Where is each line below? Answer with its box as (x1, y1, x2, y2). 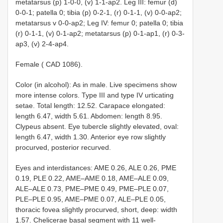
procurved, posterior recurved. (15, 143, 111, 151)
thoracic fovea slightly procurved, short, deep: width (15, 205, 177, 214)
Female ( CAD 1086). (15, 60, 83, 68)
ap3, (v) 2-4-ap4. (15, 39, 69, 48)
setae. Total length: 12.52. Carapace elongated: (15, 101, 165, 110)
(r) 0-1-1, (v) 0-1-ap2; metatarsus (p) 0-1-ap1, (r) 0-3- (15, 29, 185, 37)
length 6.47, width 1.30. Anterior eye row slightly (15, 132, 166, 141)
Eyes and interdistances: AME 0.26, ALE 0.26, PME (15, 163, 176, 172)
